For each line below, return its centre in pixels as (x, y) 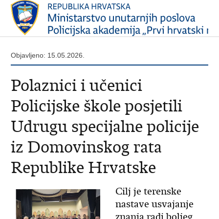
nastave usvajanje (154, 204)
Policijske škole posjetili (97, 106)
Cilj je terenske (148, 191)
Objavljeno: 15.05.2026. (48, 55)
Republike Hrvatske (84, 167)
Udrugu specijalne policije (105, 126)
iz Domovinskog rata (87, 147)
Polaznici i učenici (77, 85)
